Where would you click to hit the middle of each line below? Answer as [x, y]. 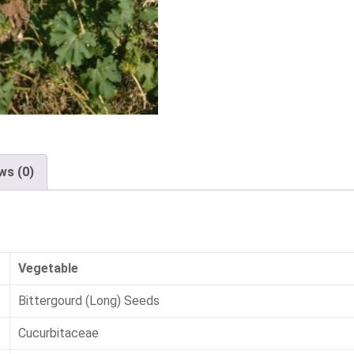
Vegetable [48, 268]
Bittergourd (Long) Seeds [89, 300]
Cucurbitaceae [58, 333]
